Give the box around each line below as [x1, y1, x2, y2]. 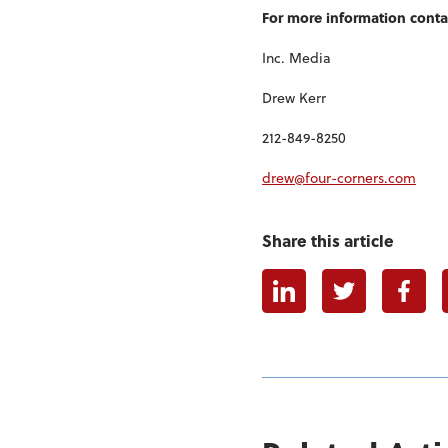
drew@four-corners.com [262, 166, 416, 188]
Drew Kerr [262, 86, 326, 108]
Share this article [262, 228, 394, 252]
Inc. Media [262, 46, 331, 68]
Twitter [343, 267, 392, 291]
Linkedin [283, 267, 346, 291]
